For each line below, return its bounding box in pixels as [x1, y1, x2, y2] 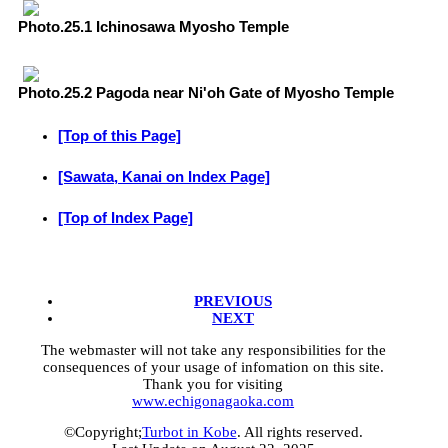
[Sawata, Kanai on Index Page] [58, 168, 270, 185]
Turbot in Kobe [141, 424, 237, 441]
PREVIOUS [194, 293, 273, 310]
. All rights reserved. [236, 424, 363, 441]
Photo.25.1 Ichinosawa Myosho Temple [18, 19, 289, 36]
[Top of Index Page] [58, 209, 193, 226]
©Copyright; [63, 424, 142, 441]
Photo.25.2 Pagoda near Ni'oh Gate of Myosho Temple [18, 85, 394, 102]
